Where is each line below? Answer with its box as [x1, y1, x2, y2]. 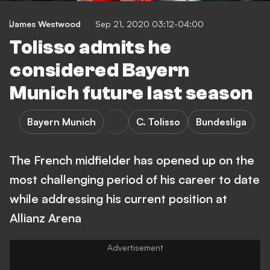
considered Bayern [10, 60, 190, 81]
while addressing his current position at [10, 191, 227, 206]
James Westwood [10, 19, 81, 29]
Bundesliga [196, 116, 246, 128]
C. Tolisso [136, 116, 180, 128]
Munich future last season [10, 83, 253, 104]
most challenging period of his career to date [10, 172, 260, 187]
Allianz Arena [10, 210, 81, 225]
